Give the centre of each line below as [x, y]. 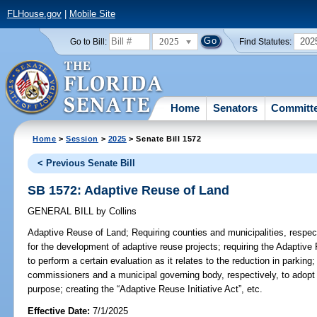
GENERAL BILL [62, 212]
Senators [236, 108]
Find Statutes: [266, 41]
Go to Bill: [88, 41]
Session [82, 138]
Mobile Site [92, 14]
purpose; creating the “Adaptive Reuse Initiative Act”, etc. [145, 289]
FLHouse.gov [34, 14]
